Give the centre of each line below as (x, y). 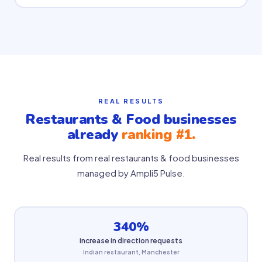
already (94, 135)
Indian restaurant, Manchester (131, 252)
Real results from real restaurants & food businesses (131, 158)
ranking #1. (158, 135)
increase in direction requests (131, 240)
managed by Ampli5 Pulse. (131, 173)
